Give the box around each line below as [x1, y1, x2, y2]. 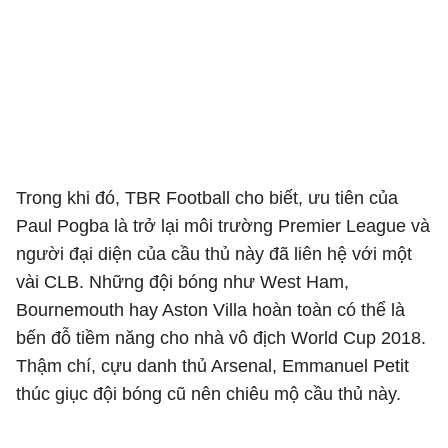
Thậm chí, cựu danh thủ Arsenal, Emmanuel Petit [16, 356, 409, 376]
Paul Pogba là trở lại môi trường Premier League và [16, 216, 430, 236]
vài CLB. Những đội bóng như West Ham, [16, 272, 349, 292]
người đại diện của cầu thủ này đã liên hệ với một [16, 244, 412, 264]
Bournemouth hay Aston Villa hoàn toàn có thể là [16, 300, 405, 320]
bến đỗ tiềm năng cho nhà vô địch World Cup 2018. [16, 328, 426, 348]
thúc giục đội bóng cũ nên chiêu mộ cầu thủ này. [16, 384, 401, 404]
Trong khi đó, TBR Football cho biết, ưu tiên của [16, 188, 398, 208]
